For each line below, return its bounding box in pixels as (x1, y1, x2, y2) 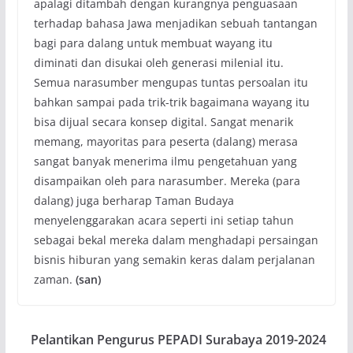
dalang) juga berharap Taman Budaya (33, 193, 234, 208)
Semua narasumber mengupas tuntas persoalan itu (33, 75, 308, 90)
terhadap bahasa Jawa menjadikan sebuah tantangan (33, 16, 318, 31)
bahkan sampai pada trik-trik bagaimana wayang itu (33, 95, 310, 110)
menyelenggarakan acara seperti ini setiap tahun (33, 213, 294, 228)
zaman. (33, 272, 76, 287)
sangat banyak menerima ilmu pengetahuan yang (33, 154, 297, 169)
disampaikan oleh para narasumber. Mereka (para (33, 173, 300, 188)
